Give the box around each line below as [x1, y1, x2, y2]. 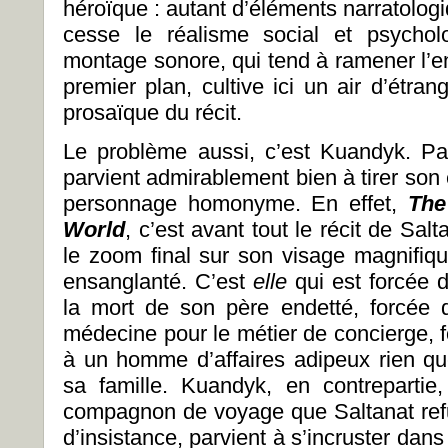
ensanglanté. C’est [63, 269, 253, 294]
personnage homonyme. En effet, [63, 191, 408, 216]
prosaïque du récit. [63, 100, 242, 125]
